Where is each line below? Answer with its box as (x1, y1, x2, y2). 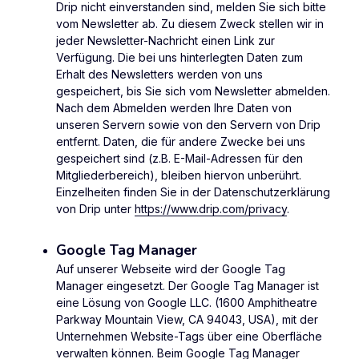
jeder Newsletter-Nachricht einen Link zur (56, 34, 275, 48)
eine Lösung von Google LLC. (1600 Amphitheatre (56, 296, 317, 310)
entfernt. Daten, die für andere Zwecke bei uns (56, 135, 305, 149)
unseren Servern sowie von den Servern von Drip (56, 118, 321, 132)
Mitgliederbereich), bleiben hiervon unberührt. (56, 168, 301, 183)
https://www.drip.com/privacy (135, 202, 287, 216)
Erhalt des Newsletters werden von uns (56, 67, 263, 82)
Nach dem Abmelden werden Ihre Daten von (56, 101, 292, 115)
